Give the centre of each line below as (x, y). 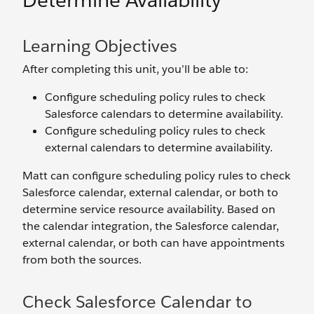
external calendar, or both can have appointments (153, 243)
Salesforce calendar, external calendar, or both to (150, 192)
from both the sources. (82, 260)
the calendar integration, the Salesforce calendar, (151, 226)
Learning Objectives (100, 46)
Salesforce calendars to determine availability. (164, 114)
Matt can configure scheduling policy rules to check (156, 176)
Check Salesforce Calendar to (137, 302)
